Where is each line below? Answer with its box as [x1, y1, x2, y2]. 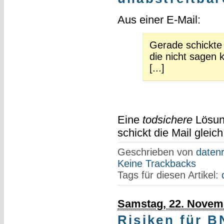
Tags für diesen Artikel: [117, 169, 221, 180]
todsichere [142, 113, 192, 126]
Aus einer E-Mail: [117, 13, 200, 26]
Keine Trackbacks [117, 157, 196, 169]
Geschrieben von [117, 146, 196, 157]
